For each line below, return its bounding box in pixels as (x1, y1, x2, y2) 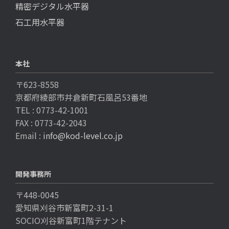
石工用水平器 (15, 16, 64, 29)
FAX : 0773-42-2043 (15, 117, 87, 129)
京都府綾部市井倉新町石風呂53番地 (15, 91, 147, 104)
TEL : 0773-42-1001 (15, 104, 88, 117)
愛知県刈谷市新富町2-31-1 (15, 201, 113, 214)
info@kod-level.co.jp (43, 129, 123, 142)
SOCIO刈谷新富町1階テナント (15, 214, 127, 227)
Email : (15, 129, 43, 142)
